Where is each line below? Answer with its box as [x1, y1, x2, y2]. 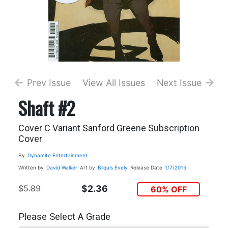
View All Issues [82, 77, 146, 88]
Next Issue [156, 77, 202, 88]
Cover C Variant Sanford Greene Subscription [18, 122, 199, 133]
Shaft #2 [18, 94, 75, 121]
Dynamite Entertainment [27, 152, 88, 158]
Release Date [130, 164, 162, 170]
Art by [79, 164, 95, 170]
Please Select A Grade [18, 211, 110, 223]
